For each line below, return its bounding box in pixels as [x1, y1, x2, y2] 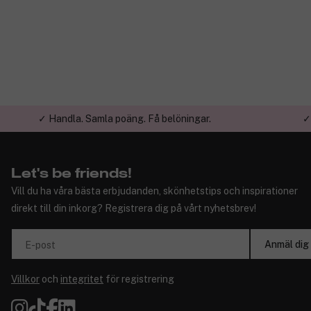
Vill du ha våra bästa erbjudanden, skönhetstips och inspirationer [11, 185, 298, 197]
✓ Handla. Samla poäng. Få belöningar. [37, 113, 211, 125]
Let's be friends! [11, 167, 132, 181]
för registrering [103, 274, 174, 285]
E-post [25, 239, 56, 251]
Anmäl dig [264, 238, 309, 250]
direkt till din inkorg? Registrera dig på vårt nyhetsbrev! [11, 203, 256, 215]
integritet [60, 274, 103, 285]
